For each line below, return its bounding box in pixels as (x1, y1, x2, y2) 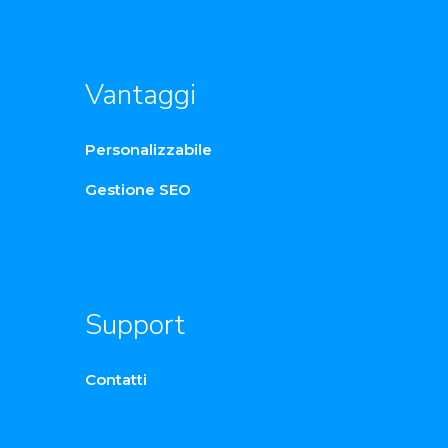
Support (85, 306, 185, 345)
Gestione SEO (85, 180, 191, 200)
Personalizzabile (85, 140, 212, 160)
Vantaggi (85, 76, 196, 115)
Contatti (85, 370, 147, 390)
